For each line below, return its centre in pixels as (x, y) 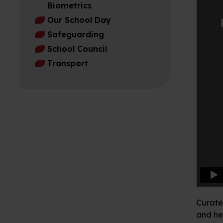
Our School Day (79, 20)
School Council (77, 49)
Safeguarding (76, 35)
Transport (68, 63)
